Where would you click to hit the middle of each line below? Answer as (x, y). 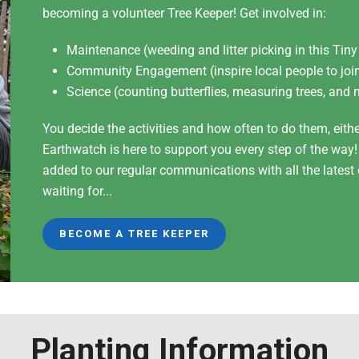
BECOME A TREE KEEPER (135, 233)
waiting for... (78, 191)
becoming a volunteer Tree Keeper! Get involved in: (185, 13)
